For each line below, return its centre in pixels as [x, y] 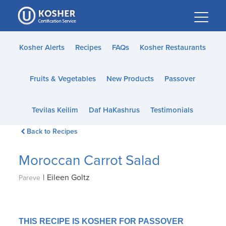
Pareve [30, 178]
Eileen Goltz [69, 178]
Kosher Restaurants [173, 47]
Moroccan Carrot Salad [90, 160]
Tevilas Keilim [55, 110]
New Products [130, 79]
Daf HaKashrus [114, 110]
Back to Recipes [52, 131]
